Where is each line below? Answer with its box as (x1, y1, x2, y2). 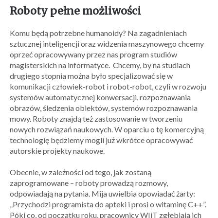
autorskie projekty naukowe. (10, 146, 105, 155)
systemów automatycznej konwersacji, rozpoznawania (10, 92, 191, 102)
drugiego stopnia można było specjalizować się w (10, 71, 173, 80)
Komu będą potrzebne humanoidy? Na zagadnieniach (10, 28, 187, 37)
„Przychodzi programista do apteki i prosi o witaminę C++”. (10, 200, 206, 209)
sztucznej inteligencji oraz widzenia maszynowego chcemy (10, 39, 204, 48)
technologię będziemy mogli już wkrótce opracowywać (10, 135, 193, 145)
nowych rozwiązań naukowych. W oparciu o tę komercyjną (10, 125, 204, 134)
